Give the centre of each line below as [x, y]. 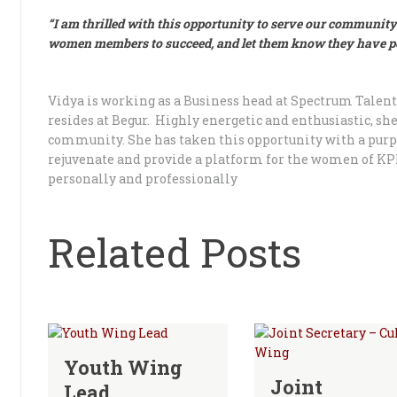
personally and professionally [143, 178]
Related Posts [175, 252]
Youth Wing [123, 367]
